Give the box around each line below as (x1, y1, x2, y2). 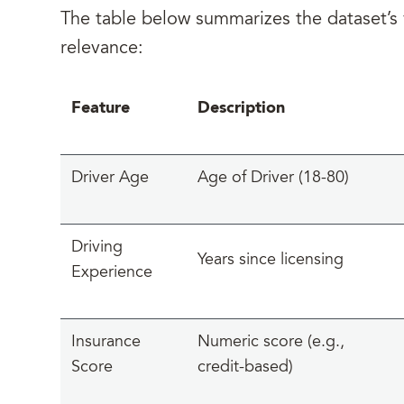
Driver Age (71, 170, 149, 187)
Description (197, 100, 285, 116)
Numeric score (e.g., (197, 335, 344, 351)
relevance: (60, 40, 143, 58)
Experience (71, 265, 152, 281)
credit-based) (197, 360, 293, 376)
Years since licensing (197, 252, 344, 269)
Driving (71, 240, 123, 256)
